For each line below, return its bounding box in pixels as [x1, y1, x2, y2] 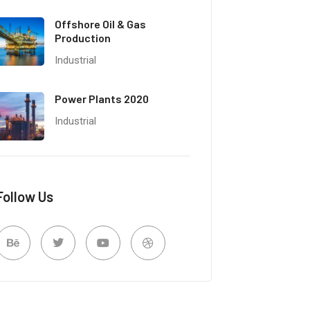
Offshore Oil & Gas [54, 17, 146, 30]
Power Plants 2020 [54, 92, 149, 105]
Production [54, 31, 111, 44]
